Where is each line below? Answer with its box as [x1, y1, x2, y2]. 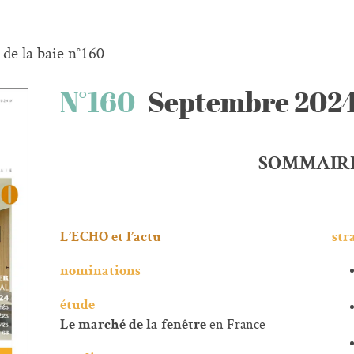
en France [209, 314, 265, 333]
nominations [59, 265, 141, 279]
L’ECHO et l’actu [59, 231, 161, 245]
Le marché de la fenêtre [59, 318, 209, 333]
